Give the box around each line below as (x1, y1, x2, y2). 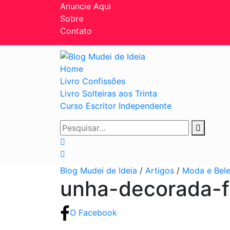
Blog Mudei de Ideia (60, 165, 137, 176)
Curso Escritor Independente (60, 100, 171, 111)
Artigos (145, 165, 174, 176)
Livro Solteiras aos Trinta (60, 88, 157, 99)
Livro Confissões (60, 75, 125, 86)
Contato (60, 26, 92, 36)
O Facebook (69, 207, 117, 218)
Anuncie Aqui (60, 1, 111, 11)
